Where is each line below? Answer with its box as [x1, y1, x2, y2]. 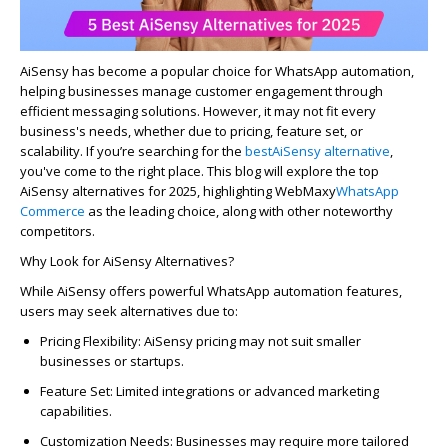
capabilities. [40, 401, 112, 420]
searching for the [135, 141, 245, 160]
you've [20, 161, 61, 180]
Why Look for [20, 251, 103, 270]
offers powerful [106, 281, 207, 300]
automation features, [270, 281, 402, 300]
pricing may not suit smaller [193, 331, 361, 350]
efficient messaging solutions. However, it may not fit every [20, 101, 376, 120]
